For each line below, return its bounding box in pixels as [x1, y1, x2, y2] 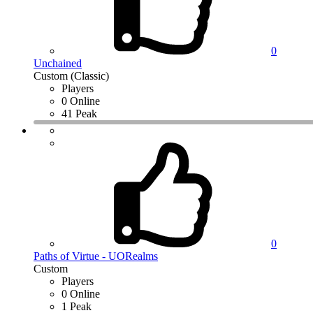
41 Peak [61, 108, 97, 120]
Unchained [34, 57, 82, 70]
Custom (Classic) [34, 70, 109, 82]
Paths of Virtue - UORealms [34, 250, 158, 263]
